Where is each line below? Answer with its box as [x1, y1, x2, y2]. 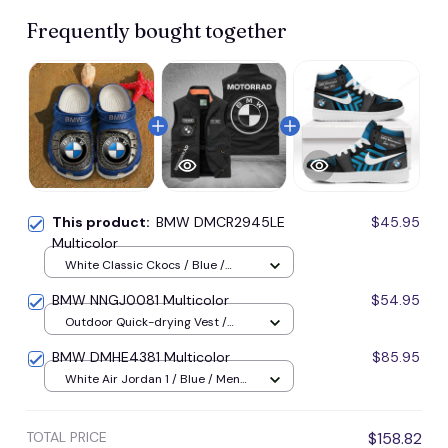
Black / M [65, 333, 117, 350]
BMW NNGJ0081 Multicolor [52, 290, 229, 309]
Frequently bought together [26, 17, 287, 43]
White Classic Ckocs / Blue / [65, 257, 225, 274]
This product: [52, 212, 156, 231]
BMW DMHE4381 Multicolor [52, 347, 230, 366]
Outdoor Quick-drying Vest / [65, 314, 227, 331]
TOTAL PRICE [26, 427, 107, 446]
